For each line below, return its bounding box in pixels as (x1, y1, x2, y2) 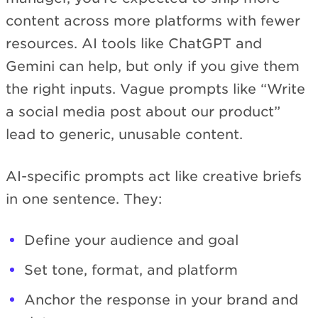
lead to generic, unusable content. (6, 126, 243, 143)
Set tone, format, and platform (24, 262, 238, 279)
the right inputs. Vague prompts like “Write (6, 81, 305, 98)
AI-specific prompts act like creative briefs (6, 168, 302, 185)
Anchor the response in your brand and (24, 292, 298, 309)
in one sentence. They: (6, 190, 162, 207)
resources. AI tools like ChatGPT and (6, 35, 262, 53)
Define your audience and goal (24, 232, 238, 249)
